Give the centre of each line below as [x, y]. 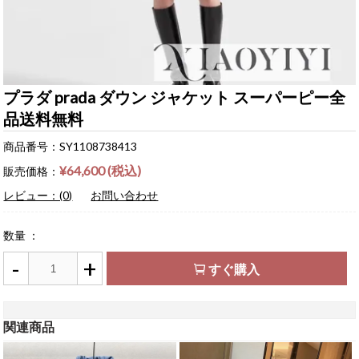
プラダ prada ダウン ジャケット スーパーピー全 [175, 97]
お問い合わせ [125, 196]
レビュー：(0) [38, 196]
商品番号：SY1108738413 [71, 147]
